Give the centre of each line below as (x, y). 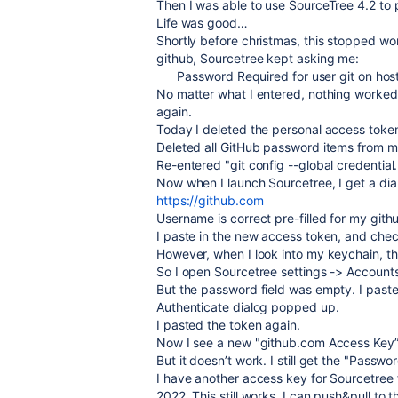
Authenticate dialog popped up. (248, 307)
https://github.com (210, 200)
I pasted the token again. (228, 325)
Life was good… (202, 23)
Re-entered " (193, 165)
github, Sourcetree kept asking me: (258, 58)
